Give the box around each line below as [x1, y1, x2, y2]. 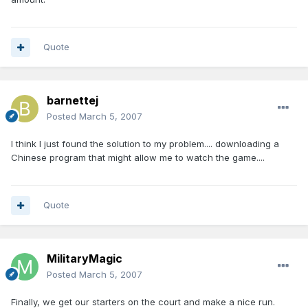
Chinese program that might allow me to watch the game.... [11, 152, 265, 164]
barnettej [47, 93, 98, 108]
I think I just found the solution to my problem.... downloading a [11, 138, 279, 150]
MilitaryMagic [47, 252, 122, 266]
